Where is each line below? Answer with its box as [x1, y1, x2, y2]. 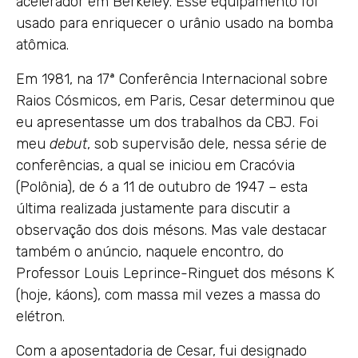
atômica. [16, 35, 69, 54]
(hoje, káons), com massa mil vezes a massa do [16, 285, 320, 304]
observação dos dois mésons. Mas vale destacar [16, 221, 327, 239]
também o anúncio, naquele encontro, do [16, 242, 284, 261]
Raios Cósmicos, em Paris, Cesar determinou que [16, 91, 335, 109]
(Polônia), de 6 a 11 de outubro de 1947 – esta [16, 177, 308, 196]
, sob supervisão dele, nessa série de [87, 134, 327, 153]
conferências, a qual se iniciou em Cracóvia [16, 156, 295, 174]
